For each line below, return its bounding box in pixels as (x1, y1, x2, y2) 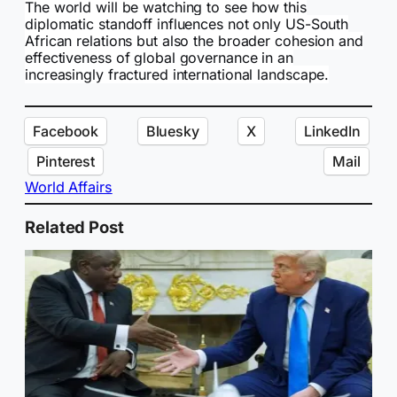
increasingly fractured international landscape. (25, 66, 330, 84)
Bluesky (145, 121, 199, 140)
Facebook (33, 121, 99, 140)
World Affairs (25, 177, 113, 196)
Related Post (25, 217, 124, 237)
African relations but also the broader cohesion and (25, 32, 363, 51)
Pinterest (36, 152, 96, 170)
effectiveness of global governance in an (25, 49, 293, 67)
